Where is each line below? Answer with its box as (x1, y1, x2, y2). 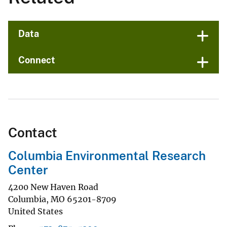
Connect (18, 55, 55, 66)
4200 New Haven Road (8, 181, 98, 192)
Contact (8, 125, 57, 141)
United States (8, 206, 63, 216)
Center (8, 163, 48, 177)
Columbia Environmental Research (8, 148, 206, 163)
